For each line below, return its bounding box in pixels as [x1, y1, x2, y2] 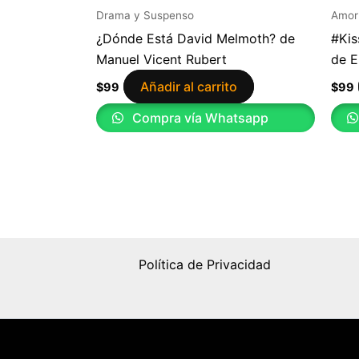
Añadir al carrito [140, 78, 237, 95]
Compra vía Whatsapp [129, 109, 268, 126]
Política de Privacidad [138, 256, 271, 272]
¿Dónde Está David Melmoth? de [96, 30, 295, 46]
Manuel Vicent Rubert [96, 50, 227, 67]
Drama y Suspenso [96, 8, 194, 22]
